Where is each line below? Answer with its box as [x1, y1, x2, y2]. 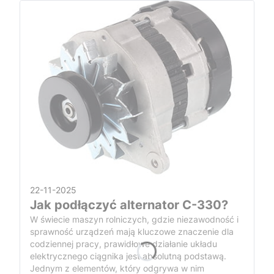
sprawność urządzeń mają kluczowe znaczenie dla [30, 226, 234, 237]
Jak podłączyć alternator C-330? [30, 197, 228, 212]
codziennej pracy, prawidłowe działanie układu [30, 238, 217, 249]
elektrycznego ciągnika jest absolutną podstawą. [30, 250, 226, 261]
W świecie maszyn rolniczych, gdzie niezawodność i [30, 213, 239, 224]
